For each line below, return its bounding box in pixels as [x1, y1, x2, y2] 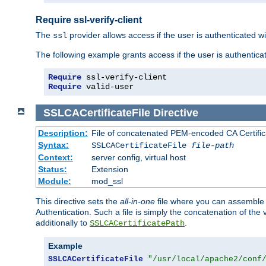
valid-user [81, 81, 134, 91]
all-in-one [120, 197, 155, 207]
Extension [91, 164, 128, 175]
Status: [37, 164, 67, 175]
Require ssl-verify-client [36, 15, 142, 26]
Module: [37, 176, 71, 186]
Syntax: [37, 140, 69, 150]
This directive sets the [36, 197, 120, 207]
